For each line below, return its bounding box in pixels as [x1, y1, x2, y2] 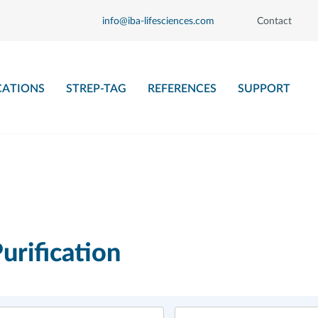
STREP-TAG [66, 83, 127, 94]
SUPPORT [238, 83, 291, 94]
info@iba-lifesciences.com [102, 16, 214, 26]
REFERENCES [148, 83, 217, 94]
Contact [257, 16, 292, 26]
